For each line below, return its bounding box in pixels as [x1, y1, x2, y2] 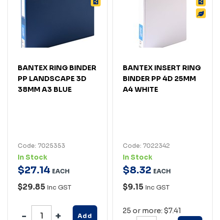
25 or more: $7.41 [123, 206, 181, 215]
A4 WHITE [123, 84, 158, 94]
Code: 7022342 [123, 141, 170, 149]
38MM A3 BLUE [18, 84, 72, 94]
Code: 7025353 [18, 141, 65, 149]
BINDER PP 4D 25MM [123, 74, 196, 83]
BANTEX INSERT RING [123, 63, 201, 72]
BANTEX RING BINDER [18, 63, 96, 72]
